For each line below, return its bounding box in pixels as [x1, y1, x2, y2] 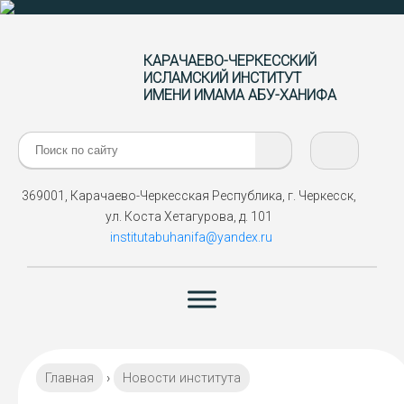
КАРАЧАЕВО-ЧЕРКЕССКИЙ [143, 51, 317, 69]
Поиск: [18, 135, 61, 152]
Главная [45, 370, 94, 386]
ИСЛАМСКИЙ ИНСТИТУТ [143, 69, 301, 87]
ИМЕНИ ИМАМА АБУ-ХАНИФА [143, 86, 336, 104]
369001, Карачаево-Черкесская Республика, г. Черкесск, [21, 188, 356, 203]
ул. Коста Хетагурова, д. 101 [105, 209, 272, 224]
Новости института [123, 370, 241, 386]
